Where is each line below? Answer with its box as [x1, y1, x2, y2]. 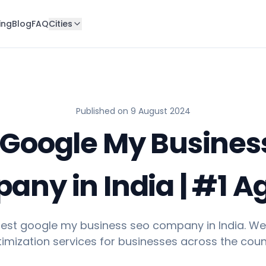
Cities [48, 17, 72, 30]
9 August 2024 [130, 105, 191, 117]
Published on [75, 105, 131, 117]
